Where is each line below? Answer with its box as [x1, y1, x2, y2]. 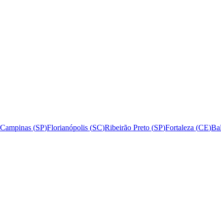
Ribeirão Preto [105, 123, 149, 132]
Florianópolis [47, 123, 88, 132]
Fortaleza [165, 123, 194, 132]
